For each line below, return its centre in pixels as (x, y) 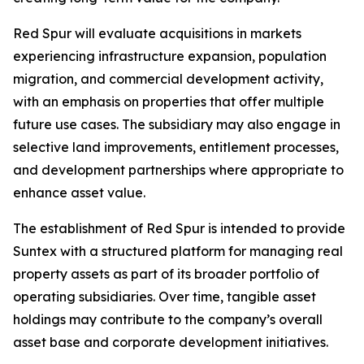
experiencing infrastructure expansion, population (170, 56)
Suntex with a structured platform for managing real (178, 251)
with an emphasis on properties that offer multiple (169, 102)
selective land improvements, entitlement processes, (176, 147)
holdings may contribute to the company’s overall (168, 319)
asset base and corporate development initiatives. (171, 342)
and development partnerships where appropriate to (178, 170)
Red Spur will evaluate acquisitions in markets (157, 33)
